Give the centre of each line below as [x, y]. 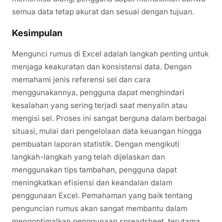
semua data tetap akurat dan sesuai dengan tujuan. [103, 11]
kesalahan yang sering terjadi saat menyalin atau [100, 105]
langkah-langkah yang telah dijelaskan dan [88, 157]
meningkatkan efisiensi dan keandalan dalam [92, 182]
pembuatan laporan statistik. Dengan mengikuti [96, 144]
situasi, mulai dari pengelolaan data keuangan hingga [107, 131]
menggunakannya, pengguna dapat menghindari [98, 92]
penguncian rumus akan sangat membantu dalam [100, 208]
